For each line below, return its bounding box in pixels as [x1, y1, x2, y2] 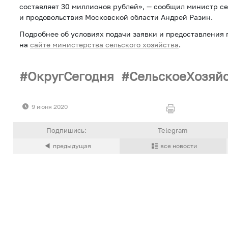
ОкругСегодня [27, 68, 114, 83]
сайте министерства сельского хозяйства [30, 40, 179, 49]
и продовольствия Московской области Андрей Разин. [19, 13, 213, 22]
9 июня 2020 [32, 103, 68, 111]
